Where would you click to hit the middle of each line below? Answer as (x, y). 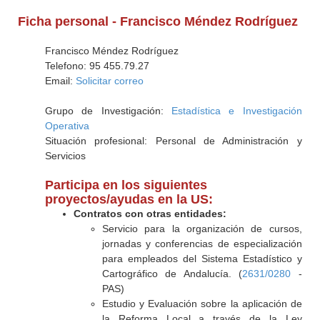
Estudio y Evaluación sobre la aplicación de (202, 304)
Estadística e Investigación (237, 111)
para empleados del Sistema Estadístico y (202, 259)
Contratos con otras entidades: (150, 214)
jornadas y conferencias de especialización (202, 244)
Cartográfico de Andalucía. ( (172, 274)
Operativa (67, 126)
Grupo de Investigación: (108, 111)
